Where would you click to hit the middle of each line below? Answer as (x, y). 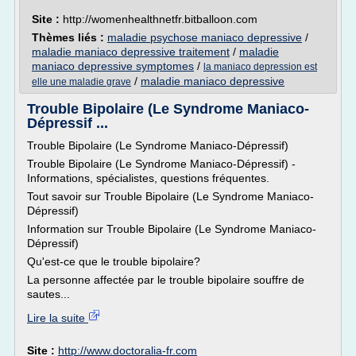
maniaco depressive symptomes (113, 66)
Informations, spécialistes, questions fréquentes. (148, 178)
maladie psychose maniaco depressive (205, 37)
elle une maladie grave (81, 82)
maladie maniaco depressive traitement (131, 52)
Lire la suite (58, 318)
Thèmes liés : (70, 37)
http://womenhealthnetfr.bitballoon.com (160, 19)
